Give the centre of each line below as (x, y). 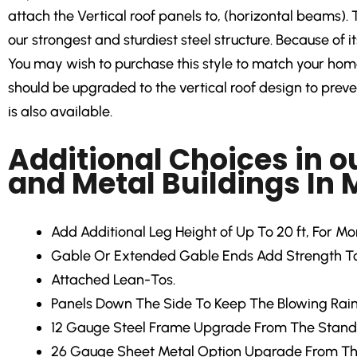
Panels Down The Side (122, 304)
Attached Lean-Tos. (113, 280)
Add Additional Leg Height (134, 232)
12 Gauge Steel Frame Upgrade (151, 328)
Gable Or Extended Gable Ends (152, 256)
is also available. (60, 111)
